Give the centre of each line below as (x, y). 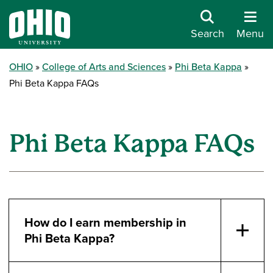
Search (207, 33)
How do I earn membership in (105, 222)
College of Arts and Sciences (104, 66)
